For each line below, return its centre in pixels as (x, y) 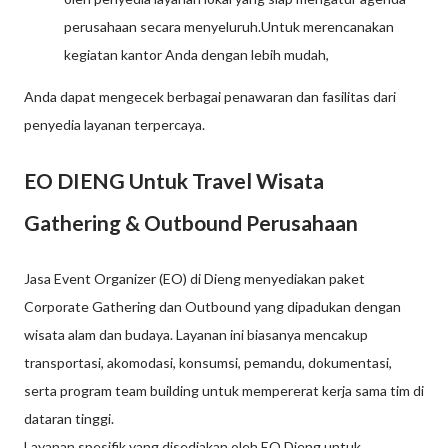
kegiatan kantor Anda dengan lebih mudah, (198, 55)
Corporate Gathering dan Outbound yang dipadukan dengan (212, 307)
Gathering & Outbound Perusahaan (191, 223)
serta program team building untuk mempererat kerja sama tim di (224, 391)
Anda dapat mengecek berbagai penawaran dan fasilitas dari (210, 97)
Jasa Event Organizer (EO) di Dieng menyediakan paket (194, 279)
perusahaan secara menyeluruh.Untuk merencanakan (229, 27)
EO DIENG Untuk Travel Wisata (174, 181)
